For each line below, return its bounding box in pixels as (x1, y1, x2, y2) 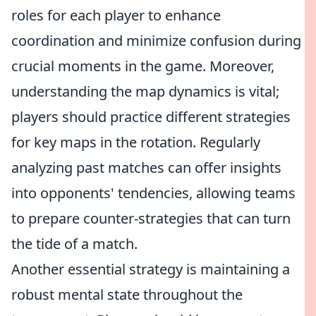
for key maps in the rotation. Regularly (11, 133, 260, 152)
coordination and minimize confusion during (11, 31, 301, 50)
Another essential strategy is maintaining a (11, 260, 290, 279)
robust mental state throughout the (11, 285, 243, 304)
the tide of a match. (11, 234, 138, 253)
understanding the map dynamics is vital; (11, 82, 279, 101)
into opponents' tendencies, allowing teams (11, 183, 296, 202)
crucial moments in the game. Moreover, (11, 56, 274, 75)
